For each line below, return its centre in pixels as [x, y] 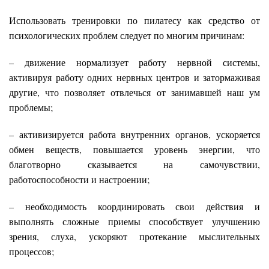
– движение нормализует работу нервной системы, [134, 62]
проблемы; [31, 107]
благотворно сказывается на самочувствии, [134, 165]
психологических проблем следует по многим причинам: [127, 35]
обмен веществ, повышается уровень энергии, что [134, 150]
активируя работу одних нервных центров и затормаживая [134, 77]
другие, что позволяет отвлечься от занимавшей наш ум [134, 92]
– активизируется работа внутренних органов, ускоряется [134, 134]
